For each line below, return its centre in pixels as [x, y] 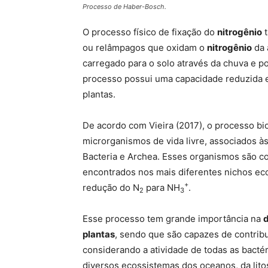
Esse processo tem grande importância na [173, 219]
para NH [162, 188]
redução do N [111, 188]
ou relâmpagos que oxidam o [145, 48]
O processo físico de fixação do [150, 32]
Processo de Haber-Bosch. [124, 7]
